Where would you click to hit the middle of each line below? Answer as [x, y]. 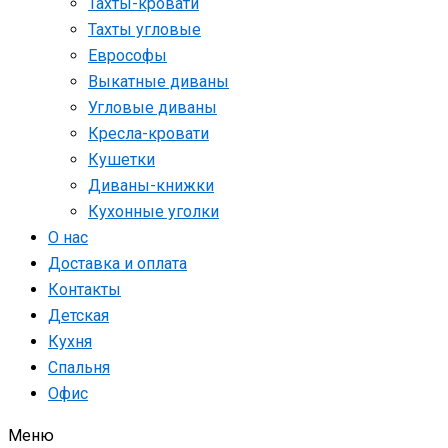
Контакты [84, 290]
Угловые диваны [152, 108]
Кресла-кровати [148, 134]
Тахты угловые [144, 30]
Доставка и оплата [117, 264]
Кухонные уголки [153, 212]
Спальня [79, 368]
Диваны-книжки [151, 186]
